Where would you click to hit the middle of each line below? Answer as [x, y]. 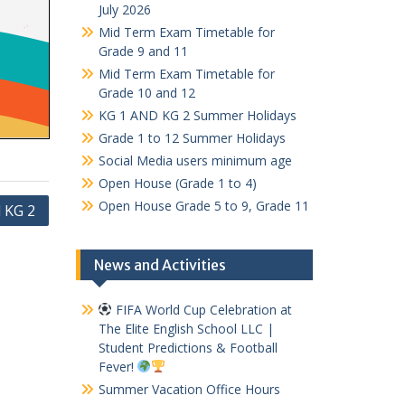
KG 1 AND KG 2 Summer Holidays [197, 115]
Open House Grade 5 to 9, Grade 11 [203, 205]
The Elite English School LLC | [186, 328]
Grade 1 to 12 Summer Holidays [192, 137]
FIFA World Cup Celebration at [202, 309]
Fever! [118, 366]
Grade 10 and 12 [146, 92]
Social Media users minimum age [195, 160]
